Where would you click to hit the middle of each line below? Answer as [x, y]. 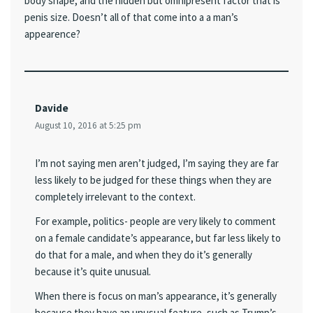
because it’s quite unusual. [93, 271]
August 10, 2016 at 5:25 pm [88, 125]
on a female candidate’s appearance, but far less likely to [158, 238]
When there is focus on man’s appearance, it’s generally [156, 296]
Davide [52, 108]
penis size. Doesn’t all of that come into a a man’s [131, 17]
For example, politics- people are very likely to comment [155, 221]
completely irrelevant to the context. [115, 196]
